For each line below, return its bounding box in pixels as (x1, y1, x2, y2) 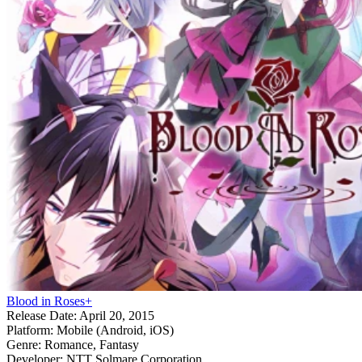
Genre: (6, 337, 41, 351)
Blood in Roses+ (6, 293, 92, 308)
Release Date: (6, 308, 77, 322)
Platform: (6, 322, 53, 337)
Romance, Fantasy (41, 337, 139, 351)
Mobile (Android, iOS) (53, 322, 174, 337)
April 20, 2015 (77, 308, 154, 322)
